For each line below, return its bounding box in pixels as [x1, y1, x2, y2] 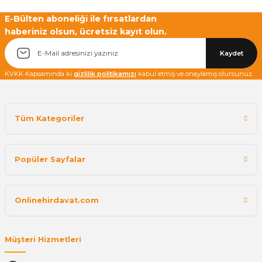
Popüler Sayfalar [15, 154, 85, 164]
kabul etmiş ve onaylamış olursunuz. [136, 69, 253, 78]
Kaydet [220, 49, 243, 57]
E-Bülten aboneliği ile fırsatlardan [5, 13, 157, 24]
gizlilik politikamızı [74, 69, 136, 78]
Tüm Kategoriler [15, 113, 84, 123]
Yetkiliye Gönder [98, 8, 164, 17]
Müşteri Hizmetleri [5, 235, 81, 244]
